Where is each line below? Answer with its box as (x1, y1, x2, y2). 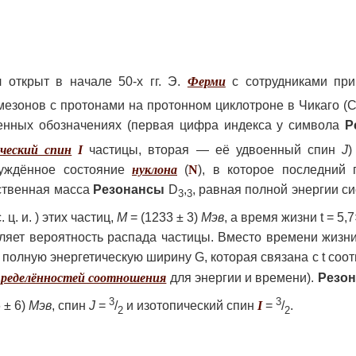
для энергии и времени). (169, 271, 318, 285)
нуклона (132, 162, 177, 176)
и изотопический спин (123, 299, 257, 313)
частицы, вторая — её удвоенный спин (83, 142, 342, 157)
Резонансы (93, 182, 165, 196)
